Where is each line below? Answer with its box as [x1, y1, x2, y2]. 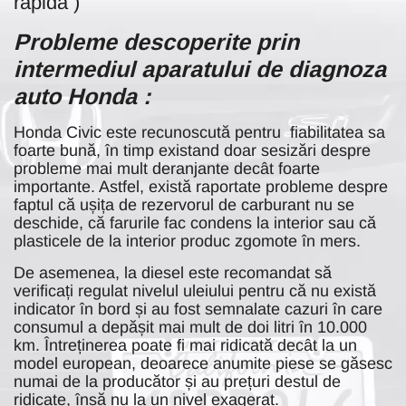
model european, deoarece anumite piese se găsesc [14, 353, 392, 372]
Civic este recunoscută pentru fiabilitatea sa [62, 122, 385, 141]
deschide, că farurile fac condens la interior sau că [14, 213, 376, 232]
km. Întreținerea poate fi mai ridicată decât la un [14, 335, 357, 354]
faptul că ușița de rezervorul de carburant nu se [14, 195, 354, 214]
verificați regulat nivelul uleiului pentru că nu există [14, 281, 376, 300]
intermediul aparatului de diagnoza [14, 55, 386, 82]
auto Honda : [14, 82, 150, 109]
